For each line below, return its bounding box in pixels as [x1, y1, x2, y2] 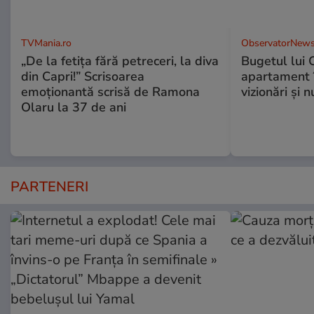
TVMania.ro [21, 36, 71, 50]
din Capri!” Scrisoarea [21, 67, 144, 85]
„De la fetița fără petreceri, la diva [21, 52, 219, 69]
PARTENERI [11, 177, 88, 196]
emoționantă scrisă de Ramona [21, 83, 200, 100]
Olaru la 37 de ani [21, 98, 126, 116]
